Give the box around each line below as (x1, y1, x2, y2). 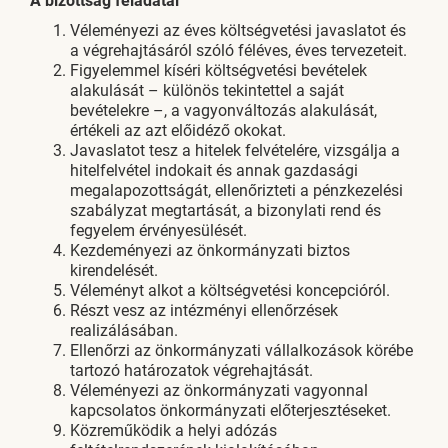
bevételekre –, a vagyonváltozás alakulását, (70, 101, 377, 120)
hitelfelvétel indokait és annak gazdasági (70, 161, 358, 180)
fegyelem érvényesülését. (70, 221, 247, 240)
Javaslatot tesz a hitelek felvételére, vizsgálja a (70, 141, 400, 160)
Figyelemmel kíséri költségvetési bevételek (70, 61, 367, 80)
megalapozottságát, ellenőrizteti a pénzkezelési (70, 181, 403, 200)
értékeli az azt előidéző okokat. (70, 121, 286, 140)
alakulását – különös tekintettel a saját (70, 81, 344, 100)
